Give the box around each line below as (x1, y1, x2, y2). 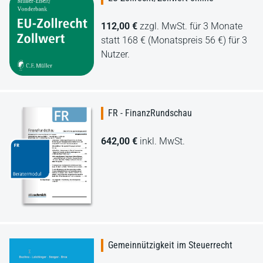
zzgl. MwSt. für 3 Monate (140, 20, 242, 32)
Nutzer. (101, 48, 130, 60)
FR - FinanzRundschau (108, 107, 192, 119)
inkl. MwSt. (140, 135, 185, 147)
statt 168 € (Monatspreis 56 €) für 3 (101, 34, 247, 46)
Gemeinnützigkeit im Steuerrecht (108, 240, 232, 251)
